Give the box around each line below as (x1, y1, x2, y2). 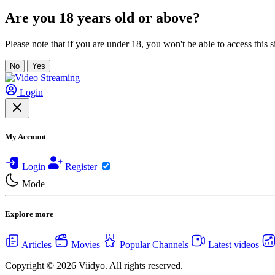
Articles (20, 239, 54, 250)
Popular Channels (117, 239, 191, 250)
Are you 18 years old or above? (5, 9, 200, 26)
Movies (69, 239, 103, 250)
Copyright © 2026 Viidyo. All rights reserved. (5, 260, 183, 271)
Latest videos (206, 239, 261, 250)
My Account (5, 131, 46, 141)
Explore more (5, 209, 53, 219)
